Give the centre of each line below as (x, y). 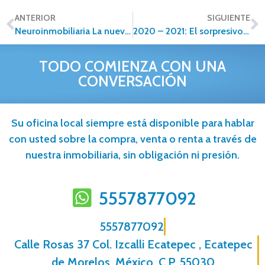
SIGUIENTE (229, 17)
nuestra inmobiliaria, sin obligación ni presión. (132, 155)
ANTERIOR (35, 17)
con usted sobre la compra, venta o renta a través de (132, 139)
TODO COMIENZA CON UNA (132, 66)
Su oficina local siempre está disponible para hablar (132, 123)
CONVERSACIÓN (132, 81)
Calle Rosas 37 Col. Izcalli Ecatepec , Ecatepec (133, 244)
